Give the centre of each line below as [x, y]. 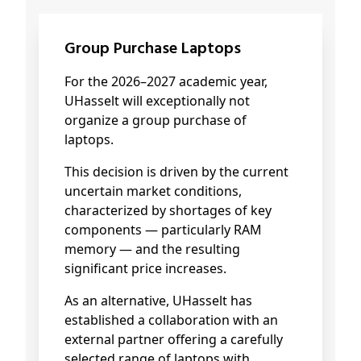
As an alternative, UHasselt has [158, 301]
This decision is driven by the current [176, 172]
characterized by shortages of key [168, 211]
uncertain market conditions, [153, 191]
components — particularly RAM [163, 230]
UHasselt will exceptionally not [157, 101]
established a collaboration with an [171, 320]
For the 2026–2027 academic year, [166, 82]
